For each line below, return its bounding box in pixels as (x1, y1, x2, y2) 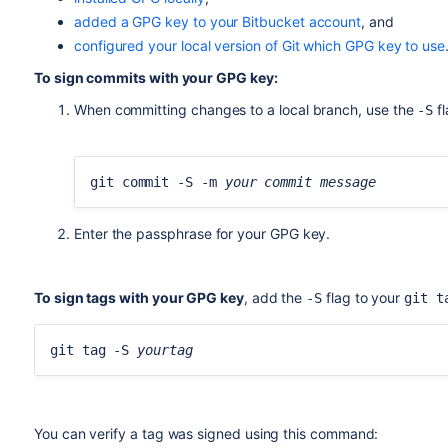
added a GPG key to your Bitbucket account (73, 13, 362, 30)
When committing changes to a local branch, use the (73, 101, 418, 118)
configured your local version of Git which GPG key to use (73, 37, 445, 54)
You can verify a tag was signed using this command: (33, 425, 379, 442)
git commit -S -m (89, 174, 225, 190)
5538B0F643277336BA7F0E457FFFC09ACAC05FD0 (115, 4, 434, 20)
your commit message (224, 174, 376, 190)
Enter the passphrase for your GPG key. (73, 225, 331, 242)
